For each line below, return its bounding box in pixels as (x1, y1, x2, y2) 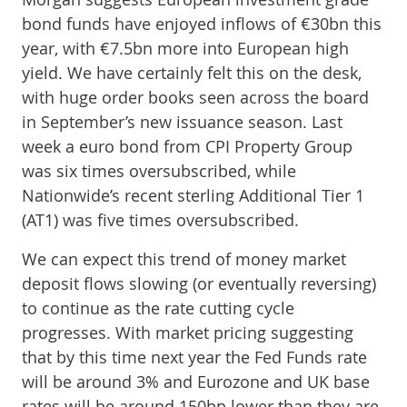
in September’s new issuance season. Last (22, 111, 342, 133)
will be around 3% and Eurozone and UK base (22, 371, 370, 392)
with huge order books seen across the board (22, 86, 369, 108)
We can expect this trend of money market (22, 248, 346, 270)
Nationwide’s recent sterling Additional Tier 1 (22, 184, 364, 206)
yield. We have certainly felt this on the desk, (22, 62, 362, 84)
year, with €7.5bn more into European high (22, 37, 349, 59)
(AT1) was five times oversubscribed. (22, 209, 299, 231)
